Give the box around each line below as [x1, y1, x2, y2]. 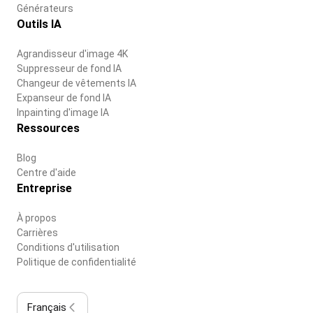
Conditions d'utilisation [17, 241, 119, 253]
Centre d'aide [17, 166, 76, 178]
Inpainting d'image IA [17, 106, 109, 118]
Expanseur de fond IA [17, 92, 111, 103]
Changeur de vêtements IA [17, 77, 136, 89]
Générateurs [17, 2, 73, 14]
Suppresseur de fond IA [17, 62, 122, 74]
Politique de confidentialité [17, 256, 136, 268]
